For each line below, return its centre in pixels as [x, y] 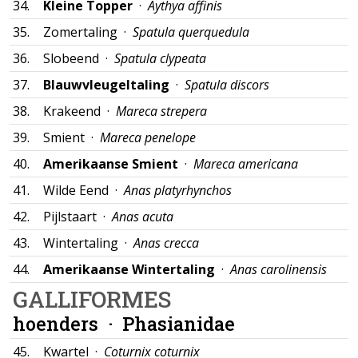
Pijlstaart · [78, 217]
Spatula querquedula [191, 32]
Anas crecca [166, 243]
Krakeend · [80, 111]
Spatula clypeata [160, 58]
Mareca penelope [148, 137]
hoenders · [68, 323]
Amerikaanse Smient [111, 164]
